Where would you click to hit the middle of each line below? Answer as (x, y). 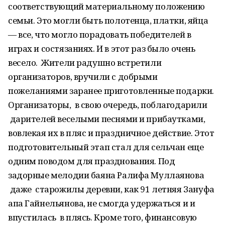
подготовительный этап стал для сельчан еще (106, 147)
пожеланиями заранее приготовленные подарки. (111, 91)
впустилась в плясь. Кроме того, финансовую (102, 217)
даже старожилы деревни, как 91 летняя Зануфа (111, 189)
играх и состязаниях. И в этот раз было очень (102, 48)
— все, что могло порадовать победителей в (100, 34)
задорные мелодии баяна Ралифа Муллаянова (106, 175)
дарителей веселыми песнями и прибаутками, (107, 119)
